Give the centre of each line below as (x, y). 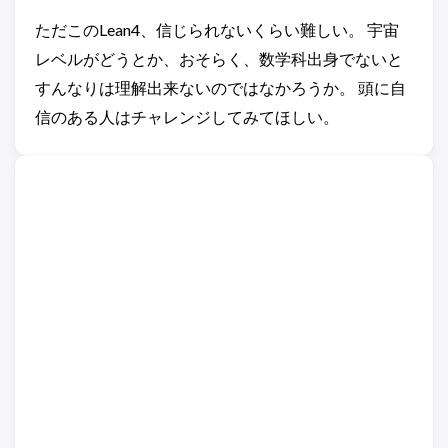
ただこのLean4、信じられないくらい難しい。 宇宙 (217, 29)
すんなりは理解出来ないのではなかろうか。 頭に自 (220, 87)
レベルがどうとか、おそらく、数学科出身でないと (219, 58)
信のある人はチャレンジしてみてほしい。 (187, 116)
